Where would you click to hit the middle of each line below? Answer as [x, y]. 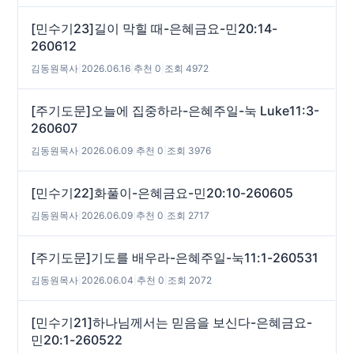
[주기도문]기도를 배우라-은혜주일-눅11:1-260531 [175, 258]
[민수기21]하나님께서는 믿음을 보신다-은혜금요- [172, 322]
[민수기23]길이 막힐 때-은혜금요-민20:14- [154, 28]
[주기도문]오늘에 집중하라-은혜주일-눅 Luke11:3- [175, 111]
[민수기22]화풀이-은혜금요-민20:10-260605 [162, 193]
